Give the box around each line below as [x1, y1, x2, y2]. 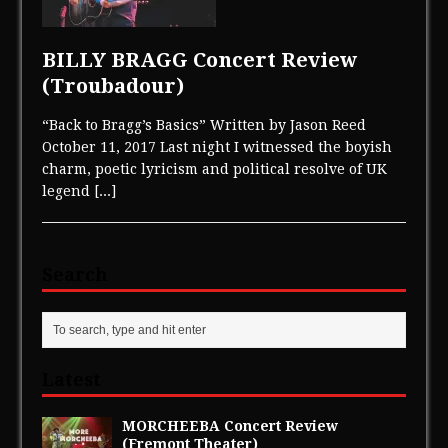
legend [42, 182, 95, 199]
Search [42, 263, 109, 285]
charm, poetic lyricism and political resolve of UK [42, 160, 388, 177]
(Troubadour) [42, 73, 185, 98]
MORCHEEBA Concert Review [122, 417, 339, 434]
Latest [42, 368, 102, 390]
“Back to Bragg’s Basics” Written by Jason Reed [42, 116, 367, 133]
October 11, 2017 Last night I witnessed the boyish [42, 138, 393, 155]
